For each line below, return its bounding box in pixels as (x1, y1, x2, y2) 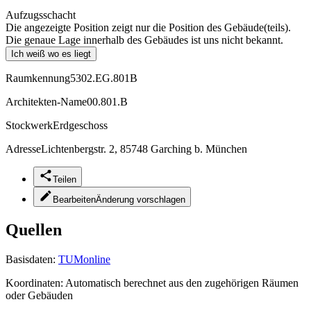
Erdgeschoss (53, 119, 108, 131)
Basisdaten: (6, 253, 58, 265)
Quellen (6, 220, 62, 239)
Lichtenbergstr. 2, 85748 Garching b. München (41, 142, 247, 155)
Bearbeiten (53, 194, 96, 205)
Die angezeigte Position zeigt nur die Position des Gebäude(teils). (6, 21, 291, 33)
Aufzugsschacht (6, 8, 76, 21)
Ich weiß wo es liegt (11, 48, 91, 59)
